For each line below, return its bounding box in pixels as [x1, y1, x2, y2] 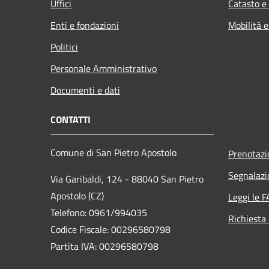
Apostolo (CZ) [50, 188, 104, 203]
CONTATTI [50, 112, 91, 127]
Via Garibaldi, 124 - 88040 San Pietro [50, 171, 204, 186]
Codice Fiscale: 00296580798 [50, 222, 171, 237]
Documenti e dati [50, 82, 120, 97]
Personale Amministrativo [50, 61, 157, 76]
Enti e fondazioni [50, 17, 119, 32]
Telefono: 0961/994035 [50, 205, 147, 220]
